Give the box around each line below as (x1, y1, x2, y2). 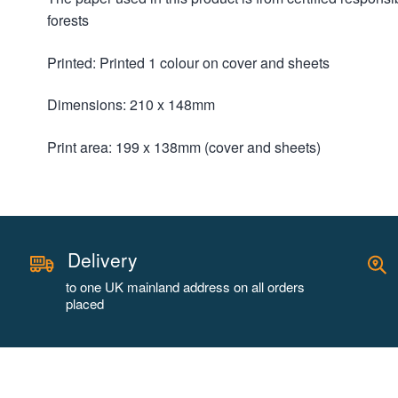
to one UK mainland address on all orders (66, 276, 305, 296)
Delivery (68, 245, 138, 273)
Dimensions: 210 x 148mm (47, 94, 216, 115)
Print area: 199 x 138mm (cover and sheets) (47, 137, 322, 158)
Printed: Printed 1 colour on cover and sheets (47, 52, 330, 73)
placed (66, 293, 104, 313)
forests (47, 10, 90, 31)
